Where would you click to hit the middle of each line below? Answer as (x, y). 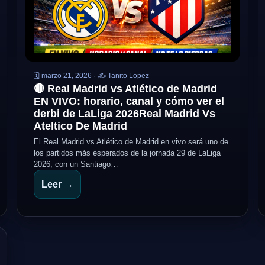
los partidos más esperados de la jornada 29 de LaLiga (127, 153)
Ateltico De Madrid (80, 126)
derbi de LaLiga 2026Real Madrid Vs (125, 114)
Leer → (57, 184)
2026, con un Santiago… (76, 164)
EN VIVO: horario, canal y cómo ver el (129, 101)
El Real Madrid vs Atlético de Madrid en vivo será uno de (131, 142)
